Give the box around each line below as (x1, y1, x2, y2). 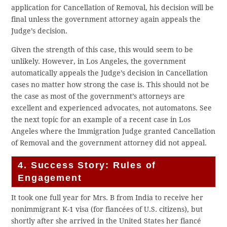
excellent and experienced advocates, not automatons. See (11, 104, 212, 112)
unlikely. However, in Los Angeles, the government (11, 57, 186, 66)
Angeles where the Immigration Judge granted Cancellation (11, 127, 216, 136)
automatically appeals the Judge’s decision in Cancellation (11, 69, 208, 78)
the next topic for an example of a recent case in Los (11, 116, 191, 124)
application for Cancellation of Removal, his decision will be (11, 4, 214, 12)
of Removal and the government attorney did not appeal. (11, 139, 207, 147)
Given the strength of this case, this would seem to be (11, 46, 194, 54)
